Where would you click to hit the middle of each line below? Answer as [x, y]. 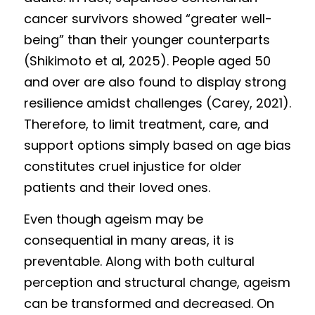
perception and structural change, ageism [157, 282]
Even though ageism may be [114, 219]
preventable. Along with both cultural [139, 261]
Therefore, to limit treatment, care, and [146, 124]
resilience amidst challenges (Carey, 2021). [157, 103]
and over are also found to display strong [155, 82]
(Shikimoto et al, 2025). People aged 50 [147, 61]
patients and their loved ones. [119, 187]
